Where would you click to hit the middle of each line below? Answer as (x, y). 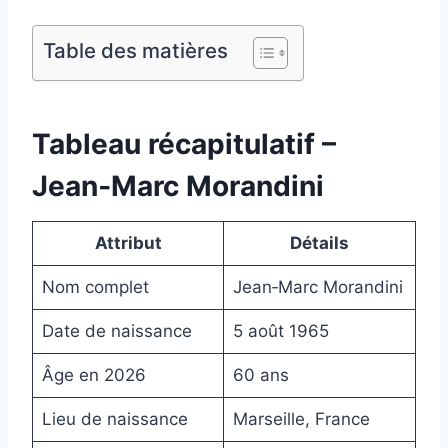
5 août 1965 (280, 331)
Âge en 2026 (93, 375)
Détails (319, 243)
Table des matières (135, 51)
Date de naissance (116, 331)
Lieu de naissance (114, 419)
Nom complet (95, 287)
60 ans (260, 375)
